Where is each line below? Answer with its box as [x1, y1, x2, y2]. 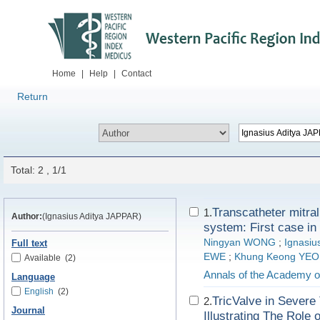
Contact [121, 69, 151, 79]
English [24, 286, 54, 296]
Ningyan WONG [204, 237, 276, 248]
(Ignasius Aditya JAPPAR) [42, 211, 141, 221]
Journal [11, 306, 45, 316]
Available [24, 253, 61, 263]
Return [17, 91, 48, 102]
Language [11, 272, 55, 282]
